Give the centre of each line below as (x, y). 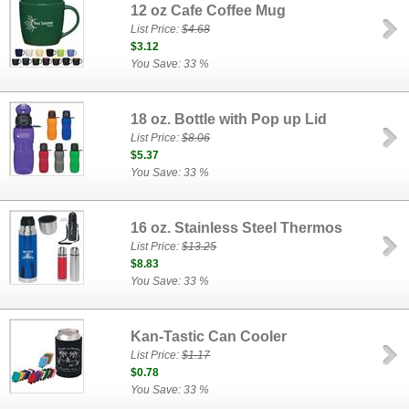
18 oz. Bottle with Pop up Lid (229, 119)
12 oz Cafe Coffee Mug (209, 10)
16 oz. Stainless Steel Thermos (237, 228)
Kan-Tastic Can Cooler (209, 336)
